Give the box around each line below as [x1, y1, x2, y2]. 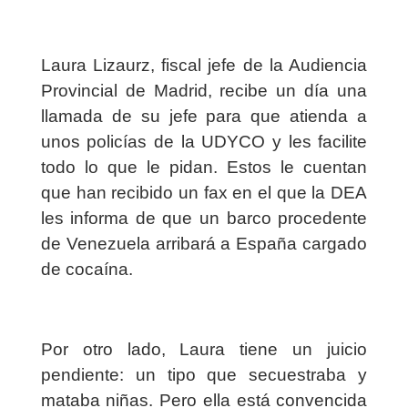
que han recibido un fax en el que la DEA [40, 183, 368, 203]
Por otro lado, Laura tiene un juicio [40, 340, 368, 360]
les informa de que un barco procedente [40, 209, 368, 229]
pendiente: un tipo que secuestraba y [40, 365, 368, 385]
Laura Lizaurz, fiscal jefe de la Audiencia [40, 56, 368, 76]
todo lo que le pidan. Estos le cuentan [40, 158, 368, 178]
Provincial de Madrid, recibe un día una [40, 81, 368, 101]
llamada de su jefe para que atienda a [40, 107, 368, 127]
